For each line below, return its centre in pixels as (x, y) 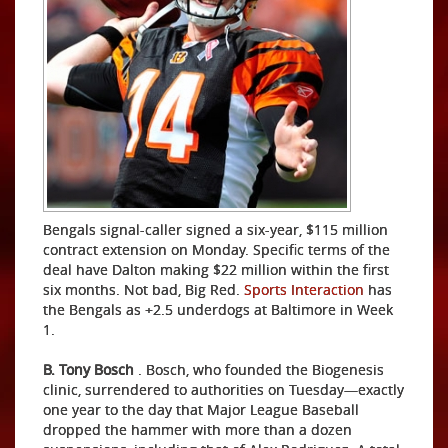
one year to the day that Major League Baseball (201, 409)
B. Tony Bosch (88, 369)
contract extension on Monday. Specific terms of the (216, 249)
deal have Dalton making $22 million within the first (216, 269)
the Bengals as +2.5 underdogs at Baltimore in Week (218, 309)
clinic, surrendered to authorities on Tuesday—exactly (223, 389)
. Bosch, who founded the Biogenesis (259, 369)
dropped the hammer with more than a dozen (197, 429)
